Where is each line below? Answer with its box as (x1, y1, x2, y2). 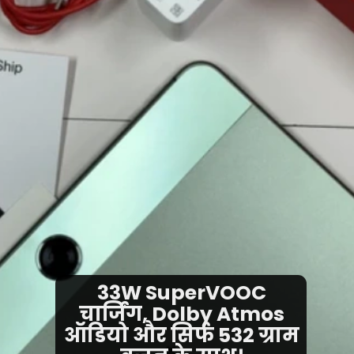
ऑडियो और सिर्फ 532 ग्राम (63, 322, 299, 350)
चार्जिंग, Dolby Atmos (78, 300, 284, 329)
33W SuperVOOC (96, 279, 266, 307)
